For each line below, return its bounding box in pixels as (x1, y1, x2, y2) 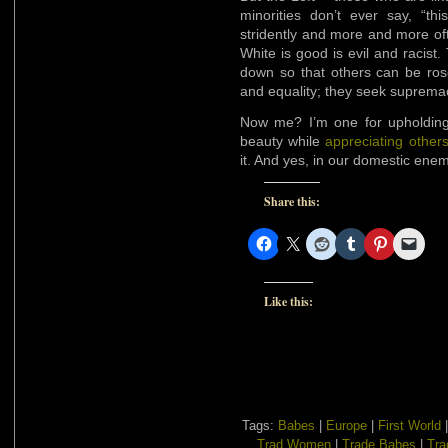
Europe (326, 417, 367, 433)
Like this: (264, 292, 313, 310)
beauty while (240, 132, 326, 149)
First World (378, 417, 441, 433)
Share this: (264, 192, 320, 210)
